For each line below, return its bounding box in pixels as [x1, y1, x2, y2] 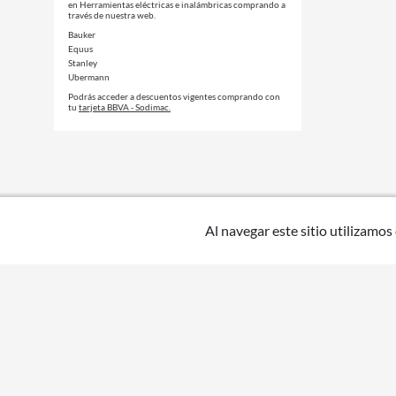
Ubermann [68, 72, 110, 82]
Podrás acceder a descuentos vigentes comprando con [68, 91, 280, 102]
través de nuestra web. [68, 10, 156, 20]
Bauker [68, 29, 95, 40]
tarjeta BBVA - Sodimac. [79, 102, 171, 112]
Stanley [68, 57, 97, 68]
